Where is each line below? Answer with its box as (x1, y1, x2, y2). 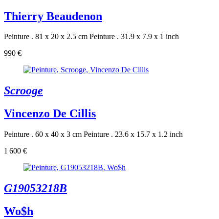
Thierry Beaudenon (4, 9, 102, 22)
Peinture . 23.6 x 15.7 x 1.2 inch (84, 130, 183, 139)
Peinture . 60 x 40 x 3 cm (4, 130, 82, 139)
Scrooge (4, 84, 43, 97)
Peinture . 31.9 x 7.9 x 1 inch (89, 32, 179, 41)
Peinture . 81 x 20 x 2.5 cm (4, 32, 88, 41)
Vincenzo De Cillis (4, 107, 96, 120)
